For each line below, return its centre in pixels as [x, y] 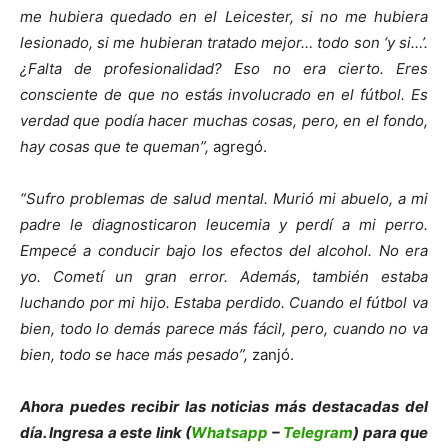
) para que [391, 433]
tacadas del [384, 407]
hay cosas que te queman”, [114, 147]
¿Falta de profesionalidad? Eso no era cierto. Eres [224, 69]
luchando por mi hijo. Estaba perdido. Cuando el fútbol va [224, 303]
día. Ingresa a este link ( [106, 433]
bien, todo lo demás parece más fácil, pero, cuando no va [224, 329]
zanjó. [271, 355]
